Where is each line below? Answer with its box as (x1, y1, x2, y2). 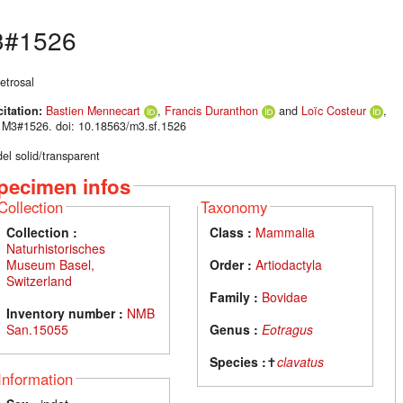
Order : (210, 255, 253, 273)
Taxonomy (201, 195, 268, 218)
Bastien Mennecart (46, 103, 140, 120)
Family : (210, 287, 259, 306)
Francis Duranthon (165, 103, 258, 120)
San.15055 (6, 319, 68, 338)
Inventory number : (6, 303, 123, 322)
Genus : (210, 319, 259, 338)
